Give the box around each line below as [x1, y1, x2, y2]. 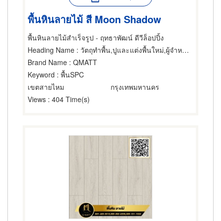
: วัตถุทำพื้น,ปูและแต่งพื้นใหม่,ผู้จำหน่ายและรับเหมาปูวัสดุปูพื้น [74, 45, 182, 55]
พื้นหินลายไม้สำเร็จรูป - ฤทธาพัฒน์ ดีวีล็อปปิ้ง [28, 33, 164, 42]
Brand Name [28, 57, 67, 67]
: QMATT [67, 57, 97, 67]
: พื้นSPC [55, 70, 84, 79]
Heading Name [28, 45, 74, 55]
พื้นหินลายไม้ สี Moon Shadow [28, 11, 161, 26]
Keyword [28, 70, 55, 79]
